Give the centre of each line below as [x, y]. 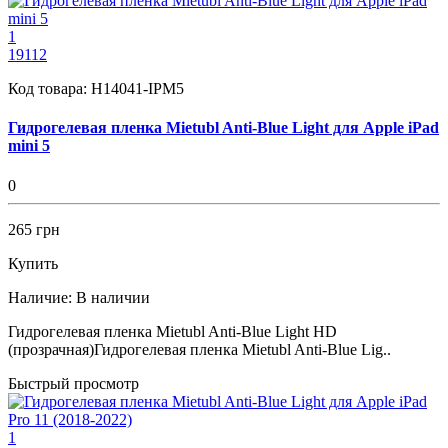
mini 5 [29, 146]
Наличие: [40, 297]
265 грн [34, 229]
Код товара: [49, 88]
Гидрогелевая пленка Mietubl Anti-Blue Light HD [172, 331]
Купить [33, 263]
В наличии [113, 297]
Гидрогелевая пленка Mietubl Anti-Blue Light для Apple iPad [223, 128]
